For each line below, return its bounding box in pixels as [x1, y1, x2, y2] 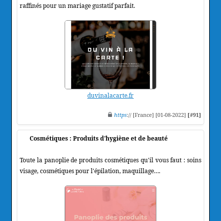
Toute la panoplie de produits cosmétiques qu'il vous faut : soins [20, 155, 201, 164]
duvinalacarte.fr [87, 91, 134, 100]
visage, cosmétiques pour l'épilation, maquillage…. [20, 166, 160, 175]
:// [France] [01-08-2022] [127, 110, 187, 118]
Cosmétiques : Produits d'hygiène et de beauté [30, 134, 168, 143]
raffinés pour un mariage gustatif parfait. [20, 1, 135, 10]
